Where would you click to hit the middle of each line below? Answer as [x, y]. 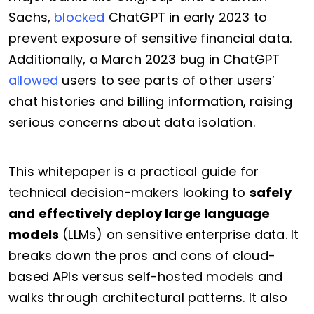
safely [270, 193]
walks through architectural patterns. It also [148, 298]
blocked [80, 18]
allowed [34, 81]
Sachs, [32, 18]
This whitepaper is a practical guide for [134, 172]
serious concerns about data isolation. [132, 123]
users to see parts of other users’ [167, 81]
